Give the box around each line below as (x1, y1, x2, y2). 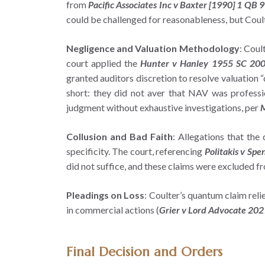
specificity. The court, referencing (66, 145, 205, 157)
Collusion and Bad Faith (66, 130, 173, 142)
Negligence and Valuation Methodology (66, 42, 240, 54)
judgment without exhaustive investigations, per (66, 101, 260, 113)
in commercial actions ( (66, 203, 159, 215)
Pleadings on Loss (66, 189, 145, 201)
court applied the (66, 57, 141, 69)
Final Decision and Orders (66, 243, 222, 260)
